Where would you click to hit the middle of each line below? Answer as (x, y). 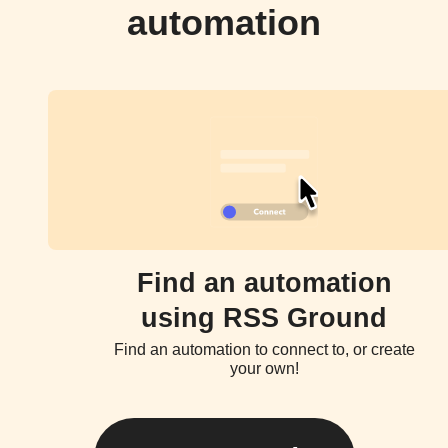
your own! (264, 368)
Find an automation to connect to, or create (264, 349)
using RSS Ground (264, 317)
